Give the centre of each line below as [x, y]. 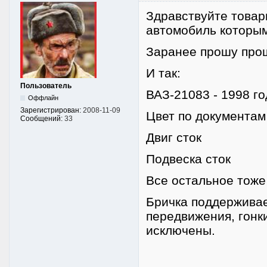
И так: [163, 73]
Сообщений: [42, 119]
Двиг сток [174, 138]
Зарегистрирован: [52, 111]
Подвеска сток [188, 159]
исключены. [181, 231]
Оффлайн [44, 98]
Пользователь [46, 86]
